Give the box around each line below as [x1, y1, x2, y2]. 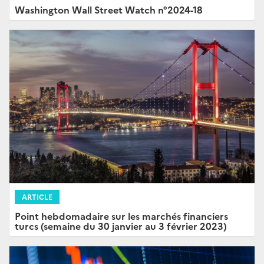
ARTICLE [22, 191, 52, 202]
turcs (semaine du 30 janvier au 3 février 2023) [15, 219, 227, 232]
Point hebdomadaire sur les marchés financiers [15, 209, 228, 222]
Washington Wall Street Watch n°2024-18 [15, 2, 203, 16]
